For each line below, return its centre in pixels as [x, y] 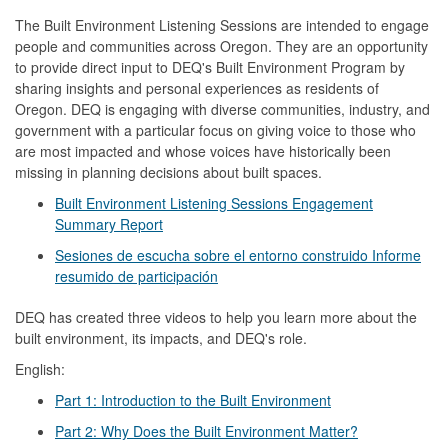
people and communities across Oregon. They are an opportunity [221, 45]
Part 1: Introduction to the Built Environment [193, 399]
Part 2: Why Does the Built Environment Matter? [206, 430]
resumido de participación [136, 275]
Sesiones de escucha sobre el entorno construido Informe [238, 254]
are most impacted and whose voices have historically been [203, 150]
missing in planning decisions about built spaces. [168, 171]
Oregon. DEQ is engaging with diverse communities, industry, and [222, 108]
